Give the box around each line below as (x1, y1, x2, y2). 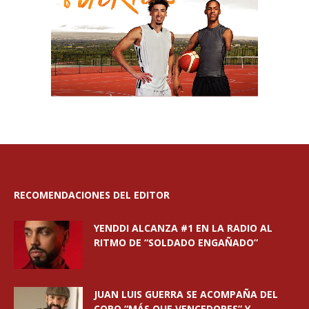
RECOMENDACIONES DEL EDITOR (14, 188, 170, 202)
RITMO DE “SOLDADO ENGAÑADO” (94, 236, 258, 250)
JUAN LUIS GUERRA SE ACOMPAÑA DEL (94, 288, 278, 301)
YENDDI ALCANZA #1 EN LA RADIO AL (94, 221, 272, 235)
